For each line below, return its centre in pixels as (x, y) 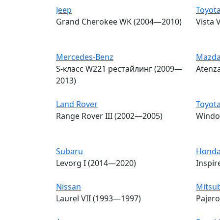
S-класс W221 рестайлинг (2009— (119, 69)
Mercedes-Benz (85, 57)
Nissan (69, 186)
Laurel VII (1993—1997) (98, 198)
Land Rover (77, 104)
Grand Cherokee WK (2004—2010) (119, 21)
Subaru (69, 151)
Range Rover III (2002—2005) (109, 116)
